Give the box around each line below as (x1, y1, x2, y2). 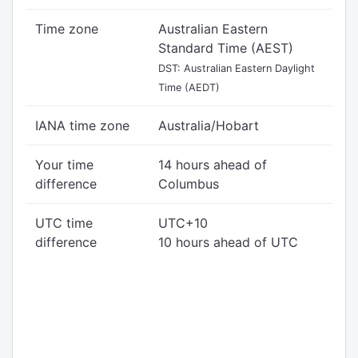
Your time (35, 157, 93, 173)
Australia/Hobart (158, 117, 259, 133)
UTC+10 (158, 215, 208, 231)
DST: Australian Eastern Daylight (158, 62, 315, 74)
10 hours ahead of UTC (158, 234, 298, 250)
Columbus (158, 176, 219, 192)
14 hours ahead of (158, 157, 267, 173)
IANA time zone (35, 117, 129, 133)
